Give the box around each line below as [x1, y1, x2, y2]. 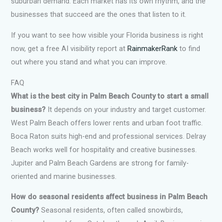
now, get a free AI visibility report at [11, 44, 128, 53]
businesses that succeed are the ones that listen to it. [11, 10, 187, 19]
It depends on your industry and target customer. [46, 105, 207, 114]
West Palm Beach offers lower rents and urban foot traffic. [11, 118, 203, 127]
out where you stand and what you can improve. [11, 57, 167, 66]
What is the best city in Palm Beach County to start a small [11, 91, 209, 101]
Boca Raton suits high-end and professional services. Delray [11, 131, 207, 141]
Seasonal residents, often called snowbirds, [39, 206, 183, 215]
